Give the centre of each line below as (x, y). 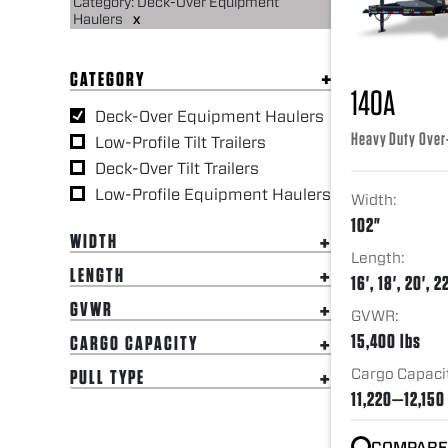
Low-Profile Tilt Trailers (180, 142)
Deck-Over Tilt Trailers (177, 168)
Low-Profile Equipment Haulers (213, 194)
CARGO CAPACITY (134, 342)
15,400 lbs (386, 340)
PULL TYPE (107, 376)
